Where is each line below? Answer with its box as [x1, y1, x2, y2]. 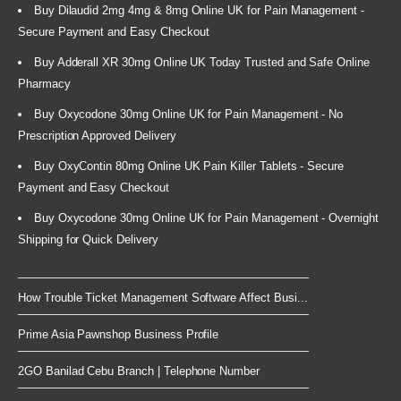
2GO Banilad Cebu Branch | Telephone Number [18, 363, 260, 378]
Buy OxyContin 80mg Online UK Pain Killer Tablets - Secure [33, 158, 345, 173]
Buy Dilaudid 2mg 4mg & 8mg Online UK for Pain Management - [33, 3, 365, 17]
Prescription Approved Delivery [18, 128, 176, 142]
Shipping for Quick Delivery [18, 232, 158, 246]
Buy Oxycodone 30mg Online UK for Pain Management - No [33, 107, 344, 121]
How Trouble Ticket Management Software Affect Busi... [18, 290, 308, 304]
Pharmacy [18, 76, 71, 90]
